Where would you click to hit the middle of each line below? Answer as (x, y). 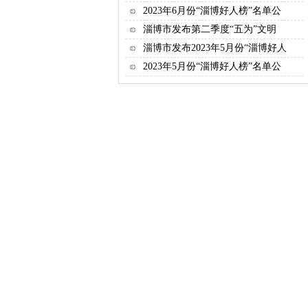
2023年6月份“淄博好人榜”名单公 (212, 11)
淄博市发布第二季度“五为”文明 (210, 29)
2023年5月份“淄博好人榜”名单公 (212, 66)
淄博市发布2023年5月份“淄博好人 (215, 48)
